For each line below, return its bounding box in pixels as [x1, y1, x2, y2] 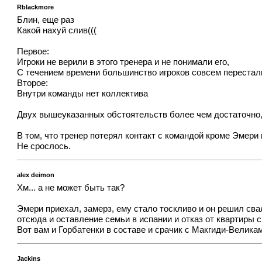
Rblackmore [17, 4, 54, 11]
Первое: [17, 46, 50, 56]
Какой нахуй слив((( [17, 25, 97, 35]
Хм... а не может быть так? [17, 182, 125, 192]
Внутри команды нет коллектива [17, 88, 149, 98]
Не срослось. [17, 141, 71, 151]
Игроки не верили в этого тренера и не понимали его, [17, 57, 230, 67]
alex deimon [17, 171, 55, 179]
